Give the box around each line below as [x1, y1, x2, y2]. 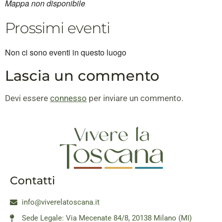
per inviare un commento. [87, 93, 183, 103]
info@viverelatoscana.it [21, 198, 100, 207]
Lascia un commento [5, 66, 159, 84]
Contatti [10, 174, 55, 188]
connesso [50, 93, 87, 103]
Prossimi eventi [5, 18, 110, 37]
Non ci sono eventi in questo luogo [5, 46, 126, 58]
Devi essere [5, 93, 50, 103]
